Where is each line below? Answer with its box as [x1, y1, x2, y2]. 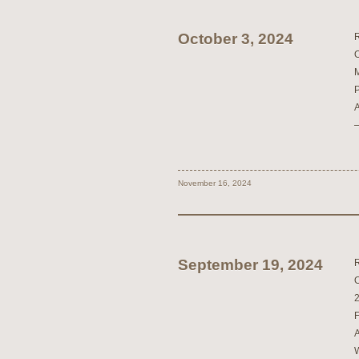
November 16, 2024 [178, 179, 252, 188]
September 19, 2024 [178, 256, 323, 273]
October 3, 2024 [178, 30, 293, 47]
